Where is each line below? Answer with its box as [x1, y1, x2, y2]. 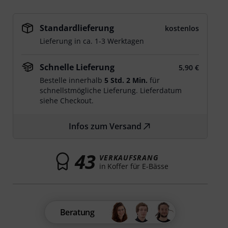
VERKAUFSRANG [99, 152, 159, 162]
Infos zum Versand [69, 121, 142, 132]
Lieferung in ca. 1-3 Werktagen [40, 36, 145, 46]
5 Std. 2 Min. [104, 75, 148, 85]
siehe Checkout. [40, 96, 94, 105]
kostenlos [164, 23, 199, 33]
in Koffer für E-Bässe [99, 161, 168, 171]
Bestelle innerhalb [40, 75, 105, 85]
